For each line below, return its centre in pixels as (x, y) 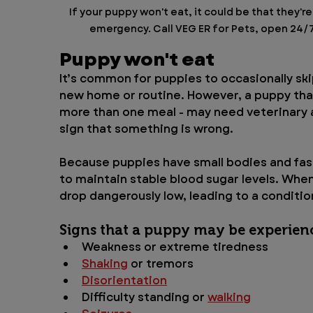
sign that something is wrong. (147, 129)
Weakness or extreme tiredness (175, 247)
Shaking (105, 264)
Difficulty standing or (145, 298)
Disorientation (125, 281)
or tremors (161, 264)
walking (230, 298)
